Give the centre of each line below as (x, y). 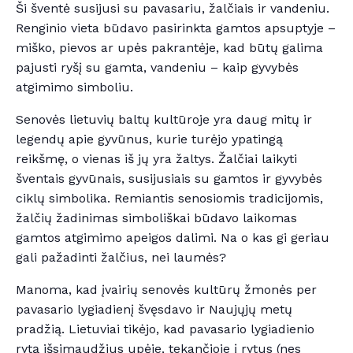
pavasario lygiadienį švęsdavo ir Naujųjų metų (154, 310)
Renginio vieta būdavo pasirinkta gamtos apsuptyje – (176, 28)
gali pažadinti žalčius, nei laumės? (121, 258)
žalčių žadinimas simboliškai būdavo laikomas (156, 218)
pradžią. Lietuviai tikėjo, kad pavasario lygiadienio (165, 329)
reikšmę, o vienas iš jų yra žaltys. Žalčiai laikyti (156, 159)
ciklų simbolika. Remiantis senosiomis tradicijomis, (169, 199)
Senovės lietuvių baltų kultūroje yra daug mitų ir (164, 120)
